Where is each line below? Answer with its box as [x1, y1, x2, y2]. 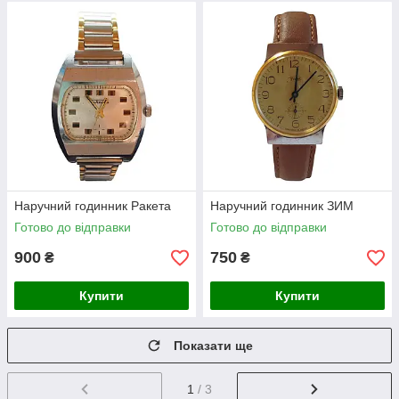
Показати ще [174, 338, 253, 354]
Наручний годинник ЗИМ [210, 199, 354, 214]
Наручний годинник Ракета [14, 199, 171, 214]
